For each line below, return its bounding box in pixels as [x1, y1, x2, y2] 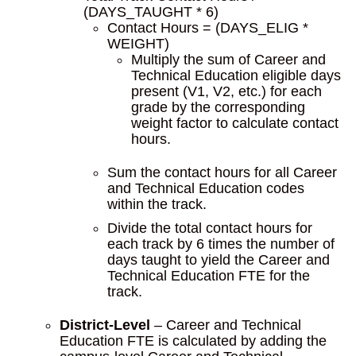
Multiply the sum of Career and [131, 52, 326, 68]
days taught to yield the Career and [107, 252, 330, 268]
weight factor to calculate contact [131, 115, 339, 131]
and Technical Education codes [107, 180, 304, 196]
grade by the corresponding [131, 99, 305, 115]
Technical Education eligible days [131, 68, 341, 83]
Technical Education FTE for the [107, 268, 310, 284]
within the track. [107, 196, 207, 212]
